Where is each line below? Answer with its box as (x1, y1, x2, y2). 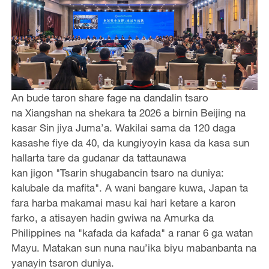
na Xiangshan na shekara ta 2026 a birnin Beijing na (11, 106, 246, 119)
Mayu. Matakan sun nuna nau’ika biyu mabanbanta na (11, 241, 256, 254)
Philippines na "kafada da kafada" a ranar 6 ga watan (11, 226, 253, 239)
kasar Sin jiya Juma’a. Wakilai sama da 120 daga (11, 121, 235, 134)
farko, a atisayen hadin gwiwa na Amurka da (11, 211, 214, 224)
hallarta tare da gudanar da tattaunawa (11, 151, 186, 164)
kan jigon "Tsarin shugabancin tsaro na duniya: (11, 166, 224, 179)
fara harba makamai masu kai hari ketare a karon (11, 196, 235, 209)
